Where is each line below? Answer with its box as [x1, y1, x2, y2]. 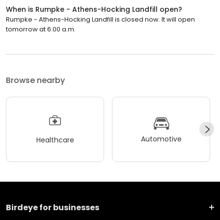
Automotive [140, 134, 182, 144]
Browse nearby [6, 74, 65, 86]
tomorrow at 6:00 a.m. [6, 24, 76, 34]
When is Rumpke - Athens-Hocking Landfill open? [6, 4, 182, 14]
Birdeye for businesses [6, 201, 99, 213]
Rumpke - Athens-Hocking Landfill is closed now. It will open [6, 14, 195, 24]
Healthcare [36, 135, 74, 145]
